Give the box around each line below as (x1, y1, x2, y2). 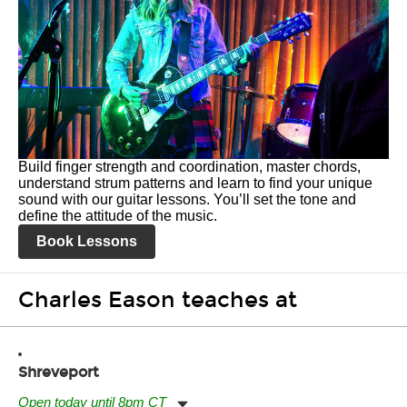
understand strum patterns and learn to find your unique (18, 175, 372, 191)
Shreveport (18, 363, 99, 381)
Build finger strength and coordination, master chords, (18, 159, 361, 174)
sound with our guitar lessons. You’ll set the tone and (18, 192, 356, 207)
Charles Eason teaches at (18, 287, 297, 313)
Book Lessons (36, 233, 137, 249)
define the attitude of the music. (18, 208, 217, 223)
